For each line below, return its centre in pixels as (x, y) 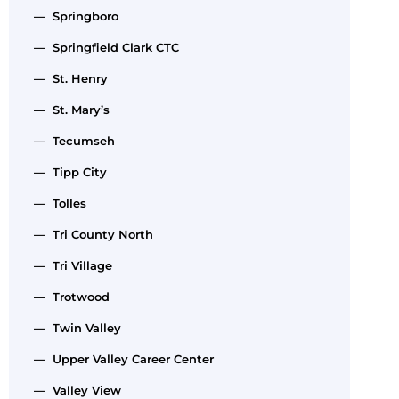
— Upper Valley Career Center (120, 358)
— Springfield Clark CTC (103, 47)
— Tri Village (69, 265)
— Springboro (73, 16)
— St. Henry (67, 78)
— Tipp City (67, 171)
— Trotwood (68, 296)
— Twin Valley (74, 327)
